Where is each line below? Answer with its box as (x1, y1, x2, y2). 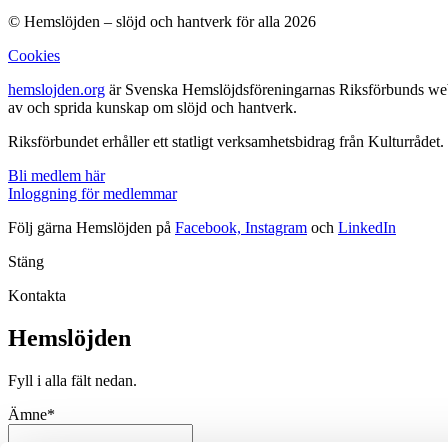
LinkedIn (338, 218, 396, 236)
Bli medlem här (8, 166, 105, 184)
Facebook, (175, 218, 245, 236)
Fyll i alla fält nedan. (8, 371, 137, 389)
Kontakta (8, 286, 66, 304)
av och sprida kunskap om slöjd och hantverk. (8, 98, 297, 116)
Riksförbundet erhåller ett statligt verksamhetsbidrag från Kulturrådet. (8, 132, 444, 150)
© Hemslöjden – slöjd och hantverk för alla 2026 (8, 12, 316, 30)
